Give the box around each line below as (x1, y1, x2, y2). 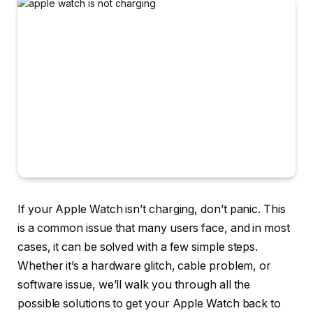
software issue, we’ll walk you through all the (17, 278, 251, 292)
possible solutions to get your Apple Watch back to (17, 297, 282, 311)
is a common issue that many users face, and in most (17, 221, 290, 235)
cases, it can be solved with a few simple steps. (17, 240, 259, 254)
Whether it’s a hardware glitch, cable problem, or (17, 259, 272, 273)
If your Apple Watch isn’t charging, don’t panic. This (17, 203, 286, 217)
